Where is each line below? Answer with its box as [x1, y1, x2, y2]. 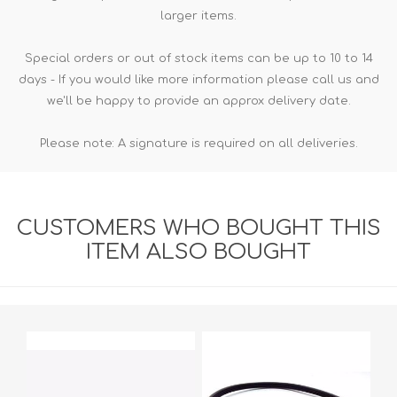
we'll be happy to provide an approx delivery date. [46, 94, 351, 107]
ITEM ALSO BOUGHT [86, 239, 311, 264]
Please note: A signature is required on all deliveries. [39, 136, 358, 150]
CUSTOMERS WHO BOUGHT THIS [16, 215, 381, 240]
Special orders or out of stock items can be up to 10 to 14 [24, 51, 373, 65]
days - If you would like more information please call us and [18, 73, 379, 86]
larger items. [160, 9, 237, 22]
